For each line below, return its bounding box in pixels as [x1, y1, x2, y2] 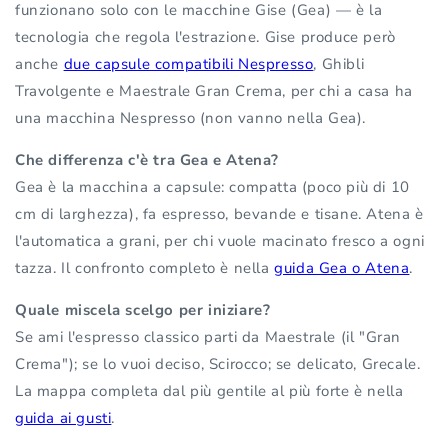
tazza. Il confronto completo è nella [15, 258, 275, 279]
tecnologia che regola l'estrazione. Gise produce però [15, 27, 396, 48]
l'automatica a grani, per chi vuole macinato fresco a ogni [15, 231, 425, 252]
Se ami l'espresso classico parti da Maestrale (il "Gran [15, 327, 402, 348]
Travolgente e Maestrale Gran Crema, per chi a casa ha [15, 81, 413, 102]
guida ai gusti [15, 408, 112, 429]
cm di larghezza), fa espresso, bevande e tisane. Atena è [15, 204, 424, 225]
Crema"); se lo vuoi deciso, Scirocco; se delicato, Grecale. [15, 354, 421, 375]
